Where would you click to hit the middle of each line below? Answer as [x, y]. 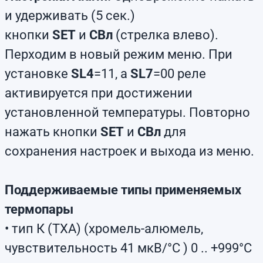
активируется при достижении [99, 93]
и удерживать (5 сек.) [70, 16]
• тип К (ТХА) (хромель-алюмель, [104, 229]
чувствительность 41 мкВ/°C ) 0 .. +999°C [128, 248]
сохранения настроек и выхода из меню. [129, 151]
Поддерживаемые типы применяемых [123, 190]
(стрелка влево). [166, 35]
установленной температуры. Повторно [127, 112]
